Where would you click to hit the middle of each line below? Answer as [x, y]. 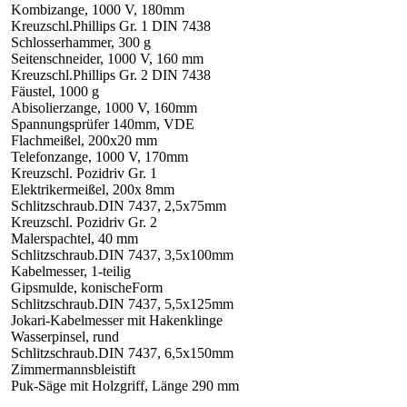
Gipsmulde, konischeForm [87, 288]
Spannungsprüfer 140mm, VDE [103, 124]
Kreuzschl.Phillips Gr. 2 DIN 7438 [111, 75]
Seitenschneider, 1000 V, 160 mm [107, 59]
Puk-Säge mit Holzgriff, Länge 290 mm [125, 386]
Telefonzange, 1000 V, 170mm [99, 157]
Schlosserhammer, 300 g [81, 43]
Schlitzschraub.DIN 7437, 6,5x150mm [122, 353]
